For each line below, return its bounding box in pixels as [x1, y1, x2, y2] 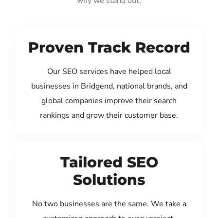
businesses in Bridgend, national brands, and [31, 80, 187, 91]
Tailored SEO [60, 153, 158, 171]
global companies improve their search [41, 95, 177, 106]
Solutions [73, 170, 145, 189]
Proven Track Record [28, 38, 190, 56]
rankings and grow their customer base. [40, 109, 178, 121]
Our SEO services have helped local [47, 66, 171, 77]
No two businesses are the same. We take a [32, 198, 186, 209]
